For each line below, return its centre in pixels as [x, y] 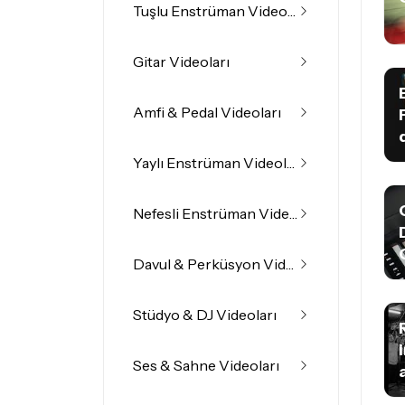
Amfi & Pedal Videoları [207, 112]
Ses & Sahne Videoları [206, 365]
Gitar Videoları [181, 61]
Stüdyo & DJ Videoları [205, 315]
